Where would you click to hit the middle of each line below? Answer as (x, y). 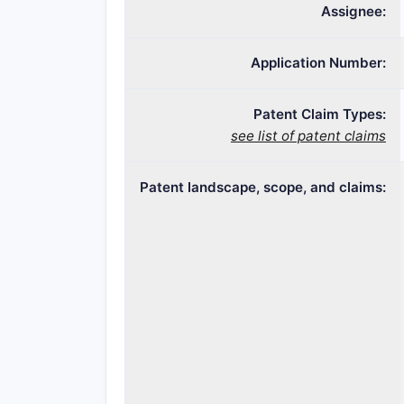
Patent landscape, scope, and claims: (263, 187)
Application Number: (318, 63)
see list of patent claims (308, 136)
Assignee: (353, 11)
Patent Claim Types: (320, 114)
